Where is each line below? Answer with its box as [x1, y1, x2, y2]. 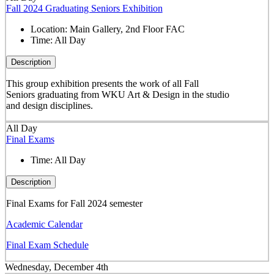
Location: [30, 23, 70, 34]
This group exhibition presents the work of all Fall [6, 78, 199, 89]
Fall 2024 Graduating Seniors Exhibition [6, 2, 163, 13]
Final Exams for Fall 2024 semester [6, 198, 143, 209]
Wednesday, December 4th [5, 261, 108, 272]
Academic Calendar [6, 219, 83, 230]
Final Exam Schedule [6, 240, 89, 251]
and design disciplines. [6, 100, 93, 111]
